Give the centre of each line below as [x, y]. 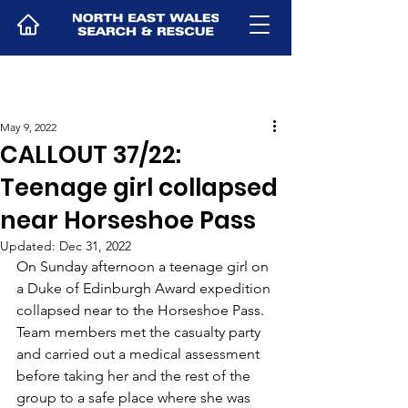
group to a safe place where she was [135, 398]
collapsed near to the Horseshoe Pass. [142, 310]
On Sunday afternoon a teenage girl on [144, 266]
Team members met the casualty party [140, 332]
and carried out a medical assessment [140, 354]
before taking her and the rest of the [135, 376]
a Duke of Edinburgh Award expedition [145, 288]
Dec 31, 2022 [95, 246]
